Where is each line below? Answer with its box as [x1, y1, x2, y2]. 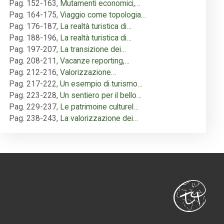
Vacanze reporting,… [60, 56, 129, 66]
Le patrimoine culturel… [60, 102, 138, 112]
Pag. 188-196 [9, 33, 56, 43]
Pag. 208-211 [9, 56, 56, 66]
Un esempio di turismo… [60, 79, 142, 89]
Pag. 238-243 [9, 113, 56, 123]
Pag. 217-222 [9, 79, 56, 89]
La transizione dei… [60, 44, 126, 54]
